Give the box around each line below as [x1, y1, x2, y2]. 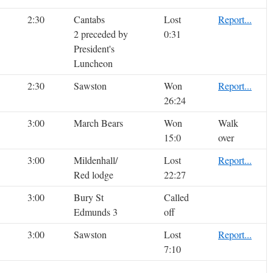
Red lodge [74, 168, 113, 182]
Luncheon [74, 57, 113, 70]
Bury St [74, 191, 104, 204]
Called [164, 191, 189, 204]
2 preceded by [74, 27, 128, 41]
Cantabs [74, 13, 105, 26]
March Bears [74, 116, 123, 130]
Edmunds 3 [74, 205, 118, 219]
